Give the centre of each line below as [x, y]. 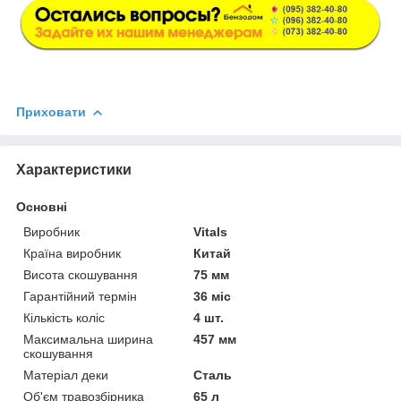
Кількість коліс [64, 318]
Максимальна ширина [88, 339]
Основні [42, 207]
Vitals [211, 232]
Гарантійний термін [80, 296]
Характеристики [74, 170]
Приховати [51, 112]
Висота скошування [81, 275]
